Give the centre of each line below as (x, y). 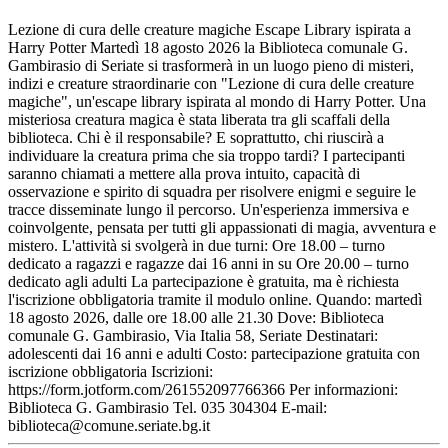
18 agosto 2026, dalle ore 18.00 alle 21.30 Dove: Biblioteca (196, 318)
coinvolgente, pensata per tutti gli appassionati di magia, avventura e (222, 228)
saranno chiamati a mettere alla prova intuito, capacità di (184, 174)
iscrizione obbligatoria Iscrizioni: (110, 372)
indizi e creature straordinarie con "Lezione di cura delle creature (211, 84)
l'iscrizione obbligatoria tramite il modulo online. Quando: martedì (215, 300)
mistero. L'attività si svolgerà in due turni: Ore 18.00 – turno (196, 246)
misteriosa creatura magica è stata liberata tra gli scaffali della (199, 120)
